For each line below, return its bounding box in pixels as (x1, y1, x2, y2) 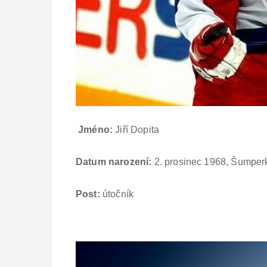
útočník (100, 189, 134, 200)
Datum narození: (76, 157, 152, 167)
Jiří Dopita (113, 125, 160, 135)
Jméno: (78, 125, 113, 135)
